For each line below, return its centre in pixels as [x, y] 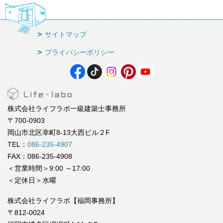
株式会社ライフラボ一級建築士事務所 [67, 109]
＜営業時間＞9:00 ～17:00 [52, 168]
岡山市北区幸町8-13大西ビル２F [62, 133]
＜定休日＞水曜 [32, 180]
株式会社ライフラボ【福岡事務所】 [63, 201]
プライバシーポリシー [80, 53]
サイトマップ [66, 35]
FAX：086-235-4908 [43, 157]
